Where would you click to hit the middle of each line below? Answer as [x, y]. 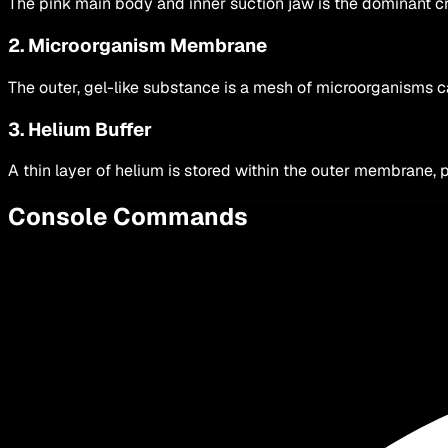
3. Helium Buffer [80, 129]
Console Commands [128, 217]
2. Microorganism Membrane [137, 46]
